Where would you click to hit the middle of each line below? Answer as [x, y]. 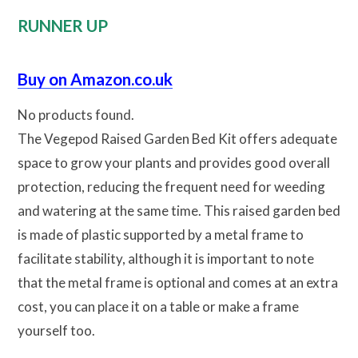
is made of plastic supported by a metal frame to [161, 234]
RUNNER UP [63, 25]
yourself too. [56, 330]
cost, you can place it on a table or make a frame [158, 306]
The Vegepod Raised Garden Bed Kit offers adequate [177, 138]
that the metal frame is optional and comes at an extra [178, 282]
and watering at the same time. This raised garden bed [179, 210]
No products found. [76, 114]
